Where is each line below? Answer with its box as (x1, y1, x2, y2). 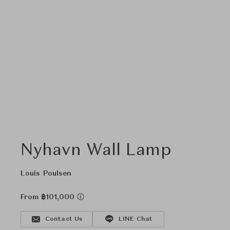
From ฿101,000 (21, 194, 77, 201)
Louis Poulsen (21, 170, 72, 177)
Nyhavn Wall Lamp (21, 143, 171, 159)
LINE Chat (118, 216, 153, 222)
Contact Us (45, 216, 83, 222)
